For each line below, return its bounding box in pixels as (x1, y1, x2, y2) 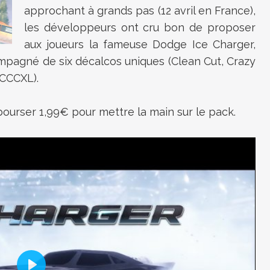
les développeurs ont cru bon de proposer (24, 21, 256, 34)
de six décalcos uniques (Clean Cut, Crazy (42, 55, 256, 67)
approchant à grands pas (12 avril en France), (24, 4, 256, 17)
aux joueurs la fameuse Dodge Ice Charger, (24, 38, 256, 51)
